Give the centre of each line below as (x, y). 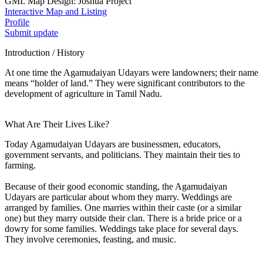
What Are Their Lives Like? (57, 124)
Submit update (31, 32)
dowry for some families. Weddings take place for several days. (122, 228)
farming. (20, 165)
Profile (17, 22)
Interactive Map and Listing (56, 11)
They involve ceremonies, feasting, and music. (90, 239)
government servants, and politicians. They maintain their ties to (122, 154)
